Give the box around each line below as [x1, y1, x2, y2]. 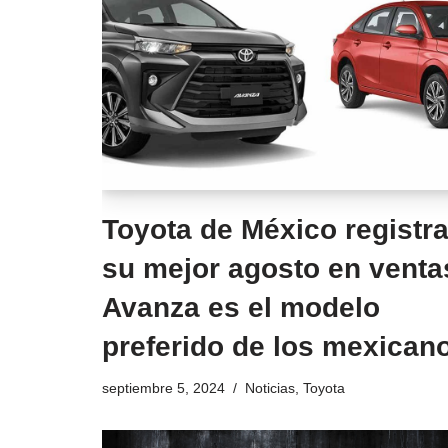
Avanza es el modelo [102, 291, 380, 323]
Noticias [245, 379, 295, 396]
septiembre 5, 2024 [102, 379, 225, 396]
